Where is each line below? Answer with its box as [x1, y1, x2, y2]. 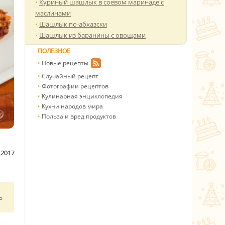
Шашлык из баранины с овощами [39, 31, 146, 40]
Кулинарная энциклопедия [42, 92, 123, 100]
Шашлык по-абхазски [39, 20, 107, 29]
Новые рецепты [41, 59, 88, 67]
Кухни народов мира [42, 102, 103, 110]
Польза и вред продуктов [42, 112, 116, 121]
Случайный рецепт [42, 72, 98, 80]
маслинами [35, 9, 71, 18]
